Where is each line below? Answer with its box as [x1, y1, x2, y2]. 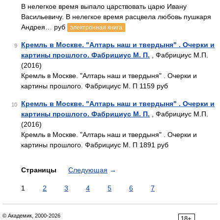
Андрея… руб [21, 23, 67, 31]
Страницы [21, 166, 58, 174]
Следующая [68, 166, 108, 174]
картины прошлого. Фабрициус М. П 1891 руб [21, 141, 168, 149]
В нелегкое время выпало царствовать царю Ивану [21, 2, 187, 10]
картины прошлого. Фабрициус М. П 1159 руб [21, 82, 168, 90]
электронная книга [70, 24, 122, 31]
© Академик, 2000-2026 [2, 213, 60, 219]
